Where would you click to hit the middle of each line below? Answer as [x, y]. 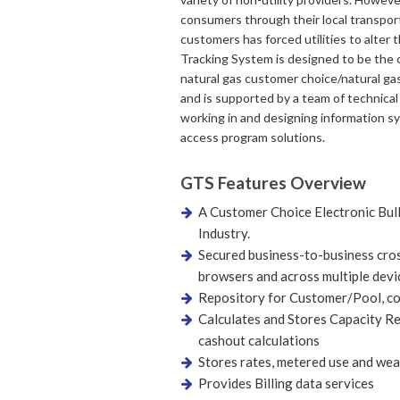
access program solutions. [253, 137]
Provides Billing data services [286, 383]
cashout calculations [259, 340]
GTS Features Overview [273, 183]
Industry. [224, 233]
